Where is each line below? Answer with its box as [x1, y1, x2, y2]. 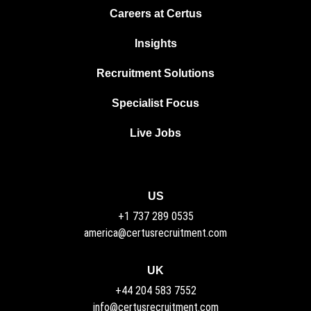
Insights [134, 37, 177, 49]
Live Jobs [130, 126, 181, 139]
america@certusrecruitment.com [84, 226, 227, 239]
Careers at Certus [109, 7, 202, 19]
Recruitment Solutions [96, 67, 215, 79]
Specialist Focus [112, 96, 199, 109]
